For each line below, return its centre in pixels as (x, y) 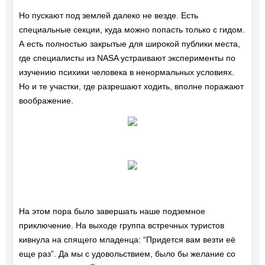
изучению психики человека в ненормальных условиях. (126, 72)
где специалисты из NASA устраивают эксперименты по (127, 58)
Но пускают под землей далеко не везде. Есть (108, 16)
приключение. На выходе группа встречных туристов (121, 226)
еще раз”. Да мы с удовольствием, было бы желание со (127, 254)
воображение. (46, 101)
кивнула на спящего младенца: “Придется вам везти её (127, 240)
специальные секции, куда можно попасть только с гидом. (132, 30)
